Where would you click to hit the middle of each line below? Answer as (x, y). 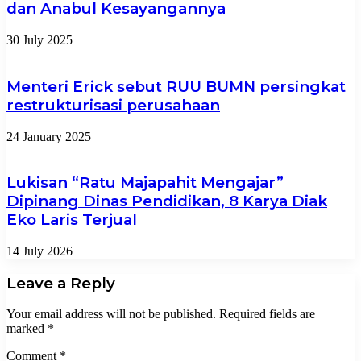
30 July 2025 (39, 40)
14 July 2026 (39, 251)
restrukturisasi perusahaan (113, 105)
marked (27, 329)
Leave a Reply (61, 283)
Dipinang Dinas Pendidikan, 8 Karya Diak (167, 201)
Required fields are (267, 314)
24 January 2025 (49, 136)
